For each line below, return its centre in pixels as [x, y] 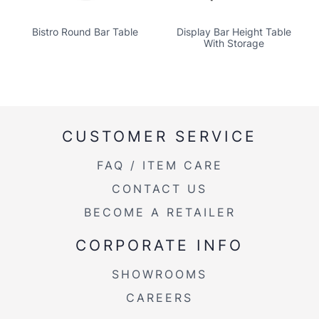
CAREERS [159, 298]
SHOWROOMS [159, 274]
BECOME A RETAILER [159, 213]
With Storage [234, 43]
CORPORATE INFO [159, 245]
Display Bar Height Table [234, 32]
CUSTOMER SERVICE [159, 136]
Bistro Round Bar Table [85, 32]
